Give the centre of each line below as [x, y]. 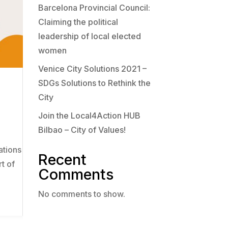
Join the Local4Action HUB [89, 116]
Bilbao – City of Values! [82, 130]
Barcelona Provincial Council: [94, 8]
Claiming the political [78, 22]
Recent [62, 160]
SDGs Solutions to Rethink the [94, 83]
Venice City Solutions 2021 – [92, 69]
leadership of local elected [89, 36]
